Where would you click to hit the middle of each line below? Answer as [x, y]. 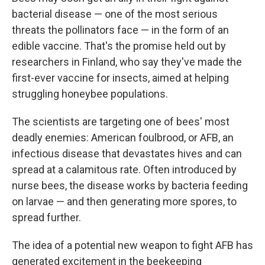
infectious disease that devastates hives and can [127, 153]
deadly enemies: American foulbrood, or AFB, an [123, 138]
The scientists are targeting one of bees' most [121, 122]
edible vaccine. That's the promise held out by [119, 46]
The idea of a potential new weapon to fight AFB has [132, 245]
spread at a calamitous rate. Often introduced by [124, 169]
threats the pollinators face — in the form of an [120, 30]
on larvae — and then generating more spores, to [124, 201]
